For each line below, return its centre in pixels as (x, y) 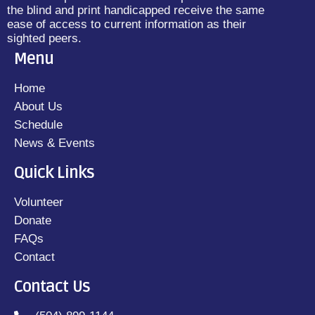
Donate (33, 221)
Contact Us (52, 287)
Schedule (38, 125)
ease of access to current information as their (127, 25)
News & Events (54, 143)
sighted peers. (44, 39)
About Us (38, 107)
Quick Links (54, 173)
